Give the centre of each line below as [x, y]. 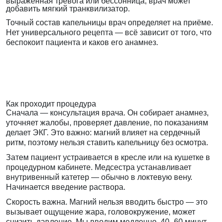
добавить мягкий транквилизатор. [68, 9]
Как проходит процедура [51, 104]
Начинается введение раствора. [66, 187]
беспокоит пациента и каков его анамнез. [82, 43]
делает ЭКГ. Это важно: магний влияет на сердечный [103, 133]
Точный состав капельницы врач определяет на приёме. [110, 23]
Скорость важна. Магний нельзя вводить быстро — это [107, 202]
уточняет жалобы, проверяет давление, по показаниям [107, 123]
